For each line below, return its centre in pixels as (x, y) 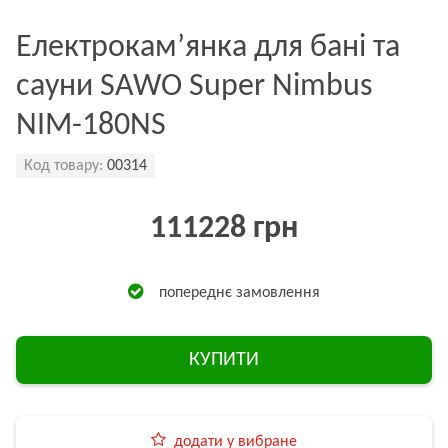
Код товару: (63, 166)
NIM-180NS (91, 126)
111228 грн (224, 229)
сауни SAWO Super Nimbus (194, 87)
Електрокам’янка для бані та (208, 48)
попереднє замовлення (239, 292)
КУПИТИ (224, 360)
